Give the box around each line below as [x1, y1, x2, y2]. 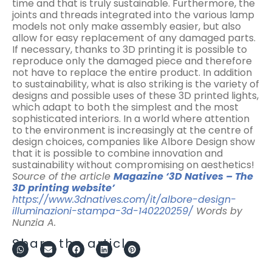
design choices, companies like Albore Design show [12, 135, 255, 149]
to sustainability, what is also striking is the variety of [12, 77, 259, 92]
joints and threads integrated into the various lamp [12, 8, 254, 22]
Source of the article [12, 169, 114, 184]
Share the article [12, 235, 135, 253]
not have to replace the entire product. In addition [12, 66, 252, 80]
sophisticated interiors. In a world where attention [12, 112, 250, 126]
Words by [196, 204, 242, 219]
